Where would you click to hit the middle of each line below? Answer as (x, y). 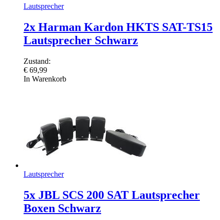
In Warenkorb (45, 79)
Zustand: (37, 61)
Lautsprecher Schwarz (81, 40)
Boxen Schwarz (62, 208)
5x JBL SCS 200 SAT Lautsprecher (112, 195)
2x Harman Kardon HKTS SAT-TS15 (118, 27)
